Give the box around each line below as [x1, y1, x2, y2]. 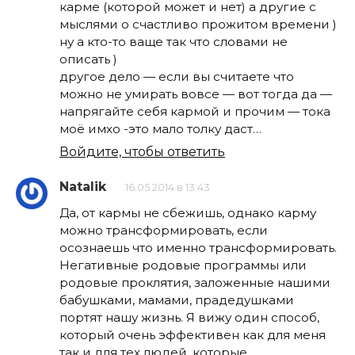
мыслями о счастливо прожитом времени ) [59, 16, 337, 32]
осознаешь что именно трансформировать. [59, 240, 337, 256]
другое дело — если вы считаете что [59, 68, 294, 84]
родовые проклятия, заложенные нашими [59, 275, 330, 291]
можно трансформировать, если [59, 223, 268, 239]
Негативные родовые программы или [59, 258, 307, 273]
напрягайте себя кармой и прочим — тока [59, 103, 330, 119]
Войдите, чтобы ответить [59, 144, 225, 160]
